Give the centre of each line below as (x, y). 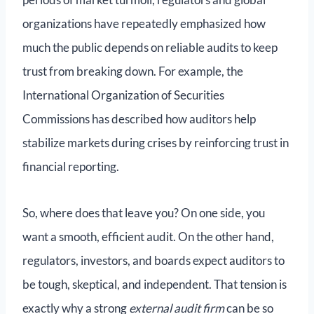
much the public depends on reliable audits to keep (150, 48)
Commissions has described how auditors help (139, 119)
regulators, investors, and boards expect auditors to (153, 261)
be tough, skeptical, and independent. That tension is (155, 285)
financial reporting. (71, 167)
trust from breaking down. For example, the (133, 71)
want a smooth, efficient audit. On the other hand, (148, 237)
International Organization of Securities (123, 95)
